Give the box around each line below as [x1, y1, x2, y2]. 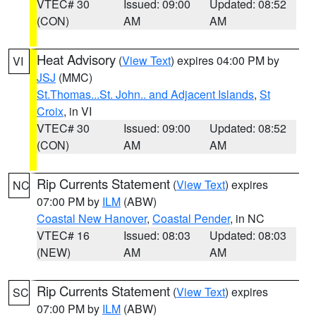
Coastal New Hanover [37, 210, 147, 226]
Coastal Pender [152, 210, 230, 226]
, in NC [230, 210, 265, 226]
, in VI [63, 103, 92, 119]
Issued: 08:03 [123, 227, 190, 243]
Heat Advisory [37, 50, 116, 68]
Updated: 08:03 [209, 227, 287, 243]
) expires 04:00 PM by [171, 52, 279, 68]
